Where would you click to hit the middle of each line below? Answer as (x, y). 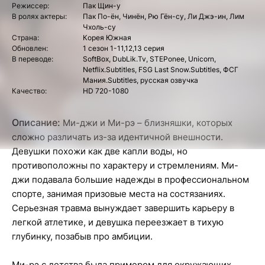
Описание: (36, 122)
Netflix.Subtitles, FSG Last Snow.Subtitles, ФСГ (161, 70)
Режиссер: (30, 6)
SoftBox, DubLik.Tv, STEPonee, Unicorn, (149, 59)
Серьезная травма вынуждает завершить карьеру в (123, 208)
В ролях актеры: (39, 16)
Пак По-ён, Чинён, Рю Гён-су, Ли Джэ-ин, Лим (164, 16)
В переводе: (33, 59)
